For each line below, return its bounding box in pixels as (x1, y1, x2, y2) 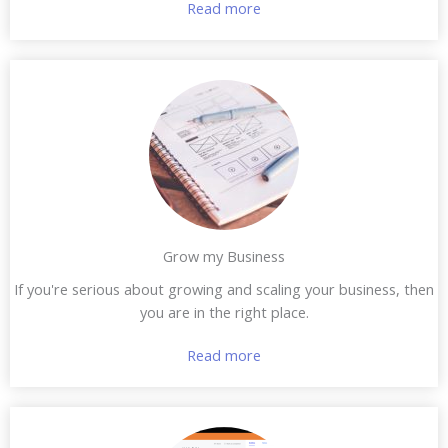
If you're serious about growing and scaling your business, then (14, 278, 434, 299)
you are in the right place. (139, 301, 309, 322)
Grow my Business (163, 245, 285, 266)
